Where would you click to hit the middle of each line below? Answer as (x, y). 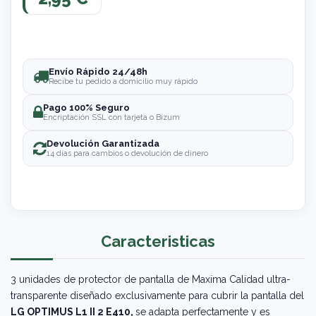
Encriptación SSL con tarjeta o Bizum (111, 118)
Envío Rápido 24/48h (98, 72)
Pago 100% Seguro (86, 108)
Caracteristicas (158, 242)
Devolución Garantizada (103, 144)
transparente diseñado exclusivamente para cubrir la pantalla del (157, 295)
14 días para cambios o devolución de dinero (127, 154)
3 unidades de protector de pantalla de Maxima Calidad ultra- (151, 279)
